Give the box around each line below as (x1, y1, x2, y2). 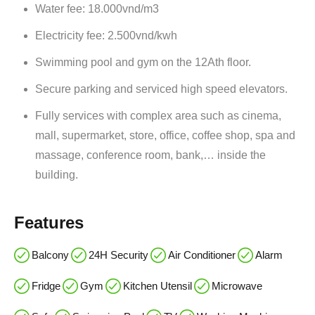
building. (35, 168, 78, 181)
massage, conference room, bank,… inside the (35, 148, 266, 161)
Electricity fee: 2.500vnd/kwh (35, 29, 177, 41)
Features (14, 212, 84, 232)
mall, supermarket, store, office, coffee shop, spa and (35, 129, 295, 141)
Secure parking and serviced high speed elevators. (35, 82, 288, 95)
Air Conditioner (168, 248, 236, 261)
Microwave (212, 279, 262, 292)
